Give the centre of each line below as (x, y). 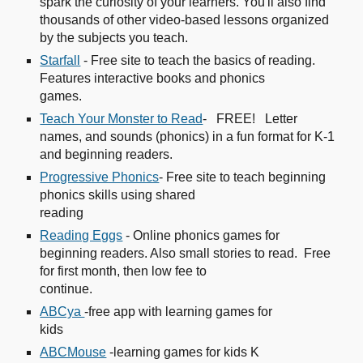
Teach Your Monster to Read (122, 119)
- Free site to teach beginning (243, 177)
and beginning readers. (121, 154)
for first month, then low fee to (124, 271)
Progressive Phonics (100, 177)
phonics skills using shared (118, 195)
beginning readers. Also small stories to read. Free (186, 253)
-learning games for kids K (183, 352)
